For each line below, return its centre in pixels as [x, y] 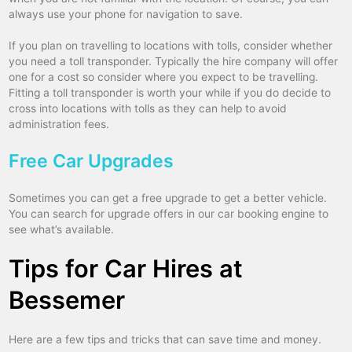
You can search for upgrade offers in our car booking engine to [169, 214]
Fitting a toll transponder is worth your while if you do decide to [170, 93]
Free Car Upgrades [92, 161]
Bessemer [67, 300]
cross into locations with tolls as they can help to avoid [148, 109]
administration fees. [59, 125]
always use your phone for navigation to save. [126, 15]
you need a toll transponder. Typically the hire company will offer [174, 62]
